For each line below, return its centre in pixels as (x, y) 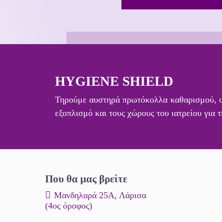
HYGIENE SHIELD (114, 81)
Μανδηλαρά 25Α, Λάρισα (100, 195)
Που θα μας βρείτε (86, 179)
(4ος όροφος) (68, 205)
